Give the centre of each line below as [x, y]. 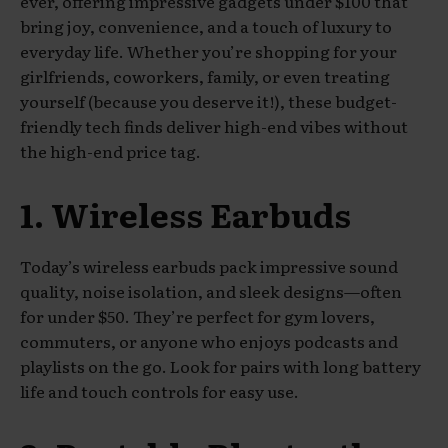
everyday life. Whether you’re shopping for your [208, 50]
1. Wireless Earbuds [185, 213]
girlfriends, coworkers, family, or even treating [205, 75]
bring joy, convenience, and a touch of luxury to [206, 25]
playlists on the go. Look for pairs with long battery [220, 365]
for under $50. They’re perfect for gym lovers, [197, 315]
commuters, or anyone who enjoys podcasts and [209, 340]
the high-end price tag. [110, 150]
